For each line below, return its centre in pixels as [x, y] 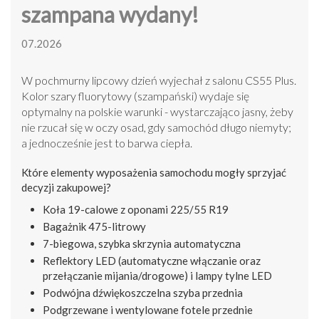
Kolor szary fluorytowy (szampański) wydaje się [135, 96]
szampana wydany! [110, 15]
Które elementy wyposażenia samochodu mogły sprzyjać [154, 173]
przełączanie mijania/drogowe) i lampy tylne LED [157, 276]
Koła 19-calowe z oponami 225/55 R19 [136, 210]
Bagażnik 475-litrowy [94, 227]
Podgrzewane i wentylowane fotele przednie [148, 310]
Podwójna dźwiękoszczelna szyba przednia [143, 293]
